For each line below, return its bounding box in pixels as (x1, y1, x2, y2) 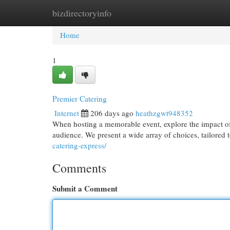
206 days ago (90, 108, 133, 118)
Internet (54, 108, 79, 118)
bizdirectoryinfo (52, 7, 111, 19)
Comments (52, 160, 106, 176)
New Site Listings (103, 8, 159, 18)
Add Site (174, 8, 202, 18)
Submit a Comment (52, 183, 118, 194)
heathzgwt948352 (136, 108, 193, 118)
